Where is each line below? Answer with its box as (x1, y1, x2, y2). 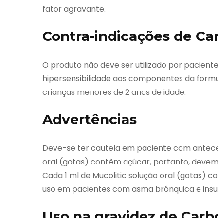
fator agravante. (42, 3, 106, 15)
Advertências (42, 110, 137, 127)
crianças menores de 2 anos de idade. (42, 86, 186, 98)
